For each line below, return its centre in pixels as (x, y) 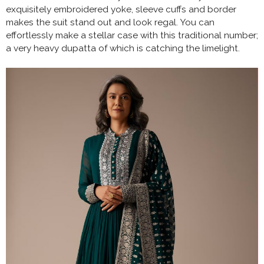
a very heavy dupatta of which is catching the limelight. (123, 49)
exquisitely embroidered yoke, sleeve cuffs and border (121, 10)
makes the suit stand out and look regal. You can (110, 23)
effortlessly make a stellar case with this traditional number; (132, 36)
